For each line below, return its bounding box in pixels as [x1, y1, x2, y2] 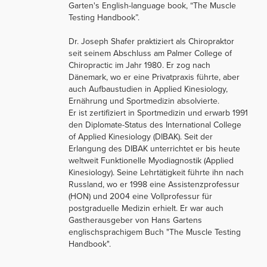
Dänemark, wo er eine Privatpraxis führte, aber [69, 72, 240, 82]
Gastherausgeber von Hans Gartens [69, 215, 202, 225]
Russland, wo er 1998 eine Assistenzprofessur [69, 179, 240, 190]
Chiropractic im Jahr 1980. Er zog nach [69, 60, 210, 70]
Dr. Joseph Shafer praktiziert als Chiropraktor [69, 36, 234, 46]
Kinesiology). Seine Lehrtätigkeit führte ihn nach [69, 167, 244, 178]
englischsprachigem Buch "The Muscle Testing [69, 226, 241, 237]
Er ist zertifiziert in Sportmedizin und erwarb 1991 [69, 107, 248, 118]
